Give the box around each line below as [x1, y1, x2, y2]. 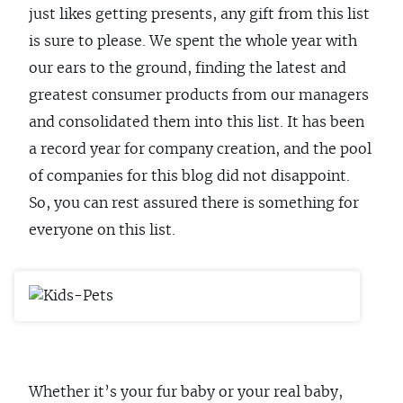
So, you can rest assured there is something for [29, 196, 359, 210]
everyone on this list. [29, 223, 175, 237]
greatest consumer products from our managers [29, 88, 369, 103]
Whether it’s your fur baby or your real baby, [29, 385, 343, 399]
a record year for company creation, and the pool [29, 142, 372, 157]
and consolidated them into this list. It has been [29, 115, 364, 130]
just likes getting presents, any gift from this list [29, 7, 370, 22]
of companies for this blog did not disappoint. [29, 169, 350, 184]
